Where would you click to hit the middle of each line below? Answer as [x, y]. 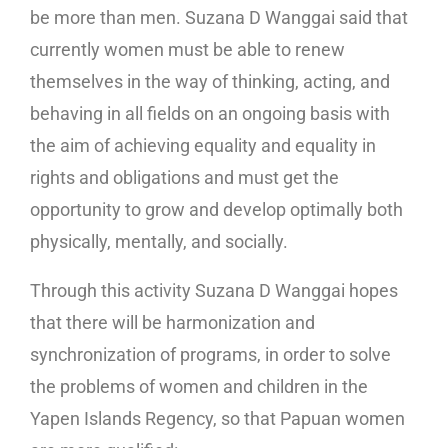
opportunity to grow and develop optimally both [216, 209]
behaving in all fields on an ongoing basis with [210, 113]
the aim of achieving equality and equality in [203, 145]
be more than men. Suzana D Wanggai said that [219, 17]
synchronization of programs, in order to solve [210, 354]
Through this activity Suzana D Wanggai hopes [214, 290]
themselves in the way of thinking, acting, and [210, 81]
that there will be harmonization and [172, 322]
